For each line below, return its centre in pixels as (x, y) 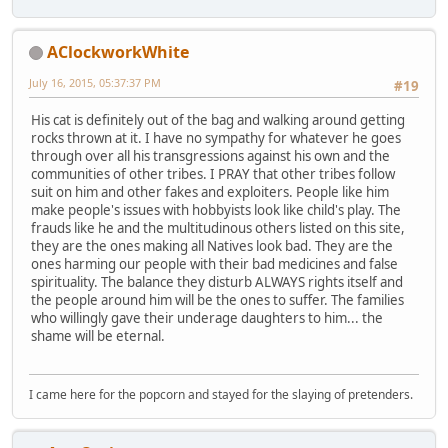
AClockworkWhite (118, 51)
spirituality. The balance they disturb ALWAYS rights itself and (217, 282)
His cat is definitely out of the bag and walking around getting (218, 120)
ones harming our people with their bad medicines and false (214, 264)
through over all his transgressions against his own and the (210, 156)
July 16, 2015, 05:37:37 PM (95, 82)
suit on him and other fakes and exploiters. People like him (210, 192)
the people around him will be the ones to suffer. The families (217, 300)
